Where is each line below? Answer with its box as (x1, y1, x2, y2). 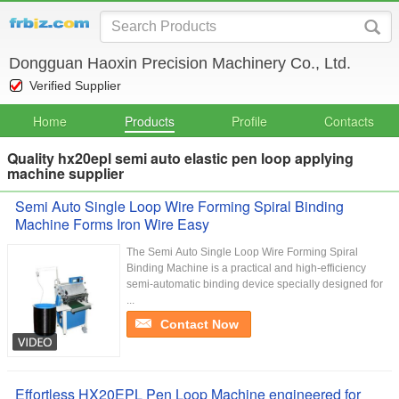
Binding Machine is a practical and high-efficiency (126, 262, 366, 274)
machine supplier (7, 163, 124, 183)
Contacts (324, 112, 374, 130)
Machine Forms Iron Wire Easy (15, 214, 209, 234)
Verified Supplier (29, 78, 121, 93)
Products (125, 112, 175, 130)
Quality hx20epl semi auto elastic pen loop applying (7, 148, 354, 168)
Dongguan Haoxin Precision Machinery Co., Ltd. (9, 54, 351, 72)
